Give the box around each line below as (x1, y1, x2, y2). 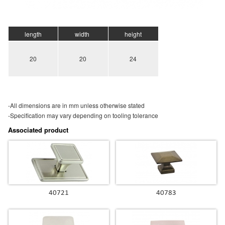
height (125, 30, 142, 39)
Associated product (8, 125, 68, 135)
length (24, 30, 42, 39)
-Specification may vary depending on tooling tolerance (8, 111, 158, 120)
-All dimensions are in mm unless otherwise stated (8, 101, 145, 110)
